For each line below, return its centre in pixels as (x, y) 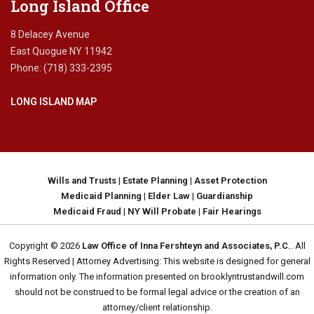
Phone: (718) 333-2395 (61, 68)
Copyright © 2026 (45, 246)
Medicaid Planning (101, 196)
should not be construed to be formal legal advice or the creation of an (157, 292)
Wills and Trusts (82, 181)
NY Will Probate (162, 212)
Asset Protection (230, 181)
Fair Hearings (232, 212)
